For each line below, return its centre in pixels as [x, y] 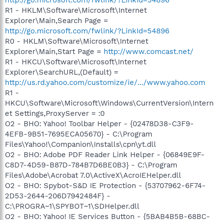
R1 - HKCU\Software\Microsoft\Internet [76, 62]
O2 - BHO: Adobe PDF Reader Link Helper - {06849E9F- [105, 154]
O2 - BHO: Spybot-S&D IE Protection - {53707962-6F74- [105, 185]
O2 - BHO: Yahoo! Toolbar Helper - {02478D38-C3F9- [99, 124]
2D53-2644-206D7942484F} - [58, 196]
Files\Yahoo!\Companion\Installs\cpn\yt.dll [81, 144]
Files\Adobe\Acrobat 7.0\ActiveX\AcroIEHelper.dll [93, 175]
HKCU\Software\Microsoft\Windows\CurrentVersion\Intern [109, 103]
